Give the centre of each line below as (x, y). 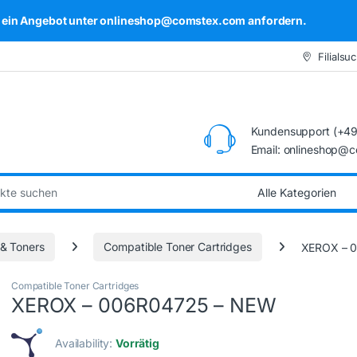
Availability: (86, 343)
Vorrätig (137, 343)
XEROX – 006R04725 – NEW (144, 306)
